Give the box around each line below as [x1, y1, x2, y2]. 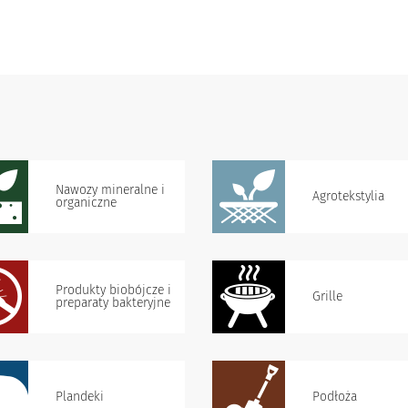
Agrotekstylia [312, 189, 384, 204]
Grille [312, 289, 342, 304]
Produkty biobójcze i [56, 282, 171, 298]
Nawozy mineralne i [56, 182, 165, 198]
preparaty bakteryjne [56, 295, 170, 311]
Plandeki [56, 389, 104, 404]
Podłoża [312, 389, 357, 404]
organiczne [56, 195, 117, 210]
